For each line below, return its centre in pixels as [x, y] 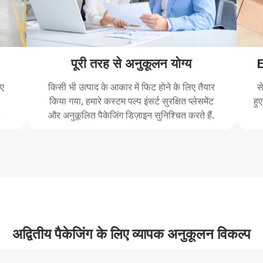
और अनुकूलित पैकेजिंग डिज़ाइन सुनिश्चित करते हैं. [131, 115]
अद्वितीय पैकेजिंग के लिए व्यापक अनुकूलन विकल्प [131, 233]
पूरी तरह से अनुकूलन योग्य [131, 63]
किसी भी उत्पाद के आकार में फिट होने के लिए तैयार [131, 87]
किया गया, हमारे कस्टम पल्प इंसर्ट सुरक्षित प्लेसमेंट [131, 101]
